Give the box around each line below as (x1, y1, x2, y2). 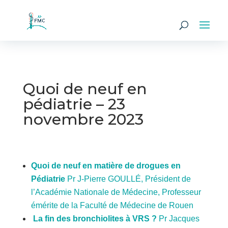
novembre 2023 (22, 110, 144, 129)
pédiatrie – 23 (22, 95, 125, 113)
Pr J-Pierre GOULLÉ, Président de (67, 175, 191, 183)
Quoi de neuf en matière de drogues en (31, 161, 181, 170)
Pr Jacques (158, 214, 199, 223)
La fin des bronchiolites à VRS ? (31, 214, 159, 223)
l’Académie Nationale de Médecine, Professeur (31, 188, 201, 196)
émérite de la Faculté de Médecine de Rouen (31, 201, 193, 210)
